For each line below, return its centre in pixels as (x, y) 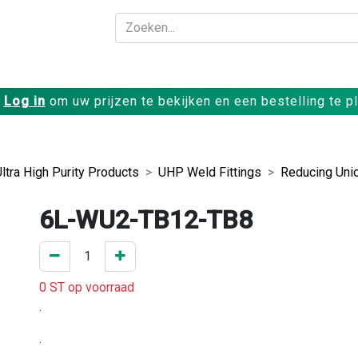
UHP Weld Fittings (209, 172)
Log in (24, 101)
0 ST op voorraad (87, 287)
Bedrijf (247, 65)
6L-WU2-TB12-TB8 (146, 220)
